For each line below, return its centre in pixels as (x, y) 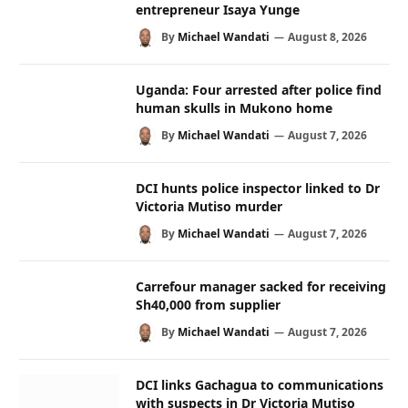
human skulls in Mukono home (234, 107)
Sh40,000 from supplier (208, 304)
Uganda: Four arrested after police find (259, 89)
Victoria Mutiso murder (209, 206)
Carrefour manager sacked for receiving (261, 286)
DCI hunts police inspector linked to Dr (258, 188)
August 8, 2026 (327, 36)
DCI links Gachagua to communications (260, 384)
